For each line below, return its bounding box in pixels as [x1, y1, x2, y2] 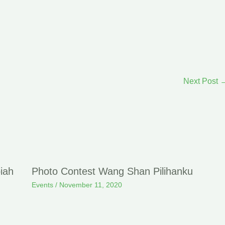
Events [31, 181, 53, 189]
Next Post [183, 76, 220, 85]
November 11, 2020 [59, 181, 122, 189]
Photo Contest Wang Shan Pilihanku [31, 166, 193, 177]
